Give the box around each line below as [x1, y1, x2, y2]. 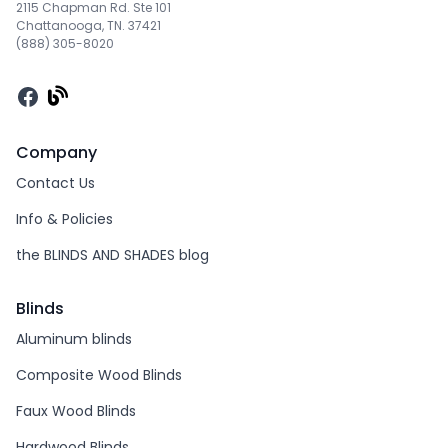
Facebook [15, 83, 94, 107]
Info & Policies [16, 208, 113, 229]
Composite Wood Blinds [16, 364, 182, 385]
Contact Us [16, 172, 95, 193]
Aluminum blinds [16, 328, 132, 349]
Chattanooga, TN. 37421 [16, 16, 161, 34]
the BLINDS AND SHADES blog [16, 244, 209, 265]
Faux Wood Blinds [16, 400, 136, 421]
